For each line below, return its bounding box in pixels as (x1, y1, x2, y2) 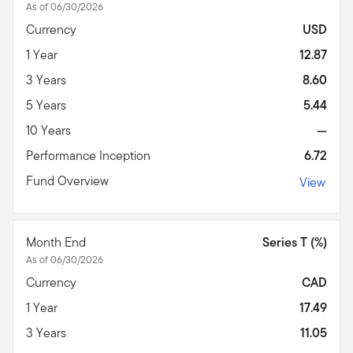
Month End (26, 232, 89, 251)
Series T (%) (262, 232, 327, 251)
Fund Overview (26, 171, 112, 190)
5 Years (26, 95, 69, 114)
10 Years (26, 121, 74, 139)
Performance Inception (26, 146, 154, 165)
